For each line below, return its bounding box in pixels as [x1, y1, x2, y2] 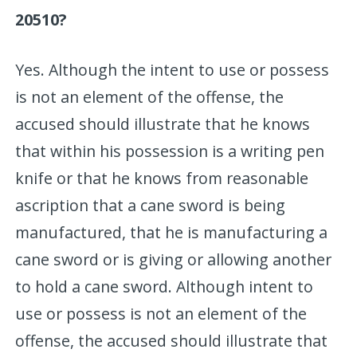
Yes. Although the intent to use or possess [15, 58, 330, 80]
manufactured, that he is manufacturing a [15, 221, 328, 243]
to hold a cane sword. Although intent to [15, 275, 314, 297]
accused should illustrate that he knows [15, 112, 311, 135]
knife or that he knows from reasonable [15, 167, 309, 189]
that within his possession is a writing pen [15, 139, 325, 162]
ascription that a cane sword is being [15, 194, 286, 216]
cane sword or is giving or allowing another [15, 248, 332, 270]
